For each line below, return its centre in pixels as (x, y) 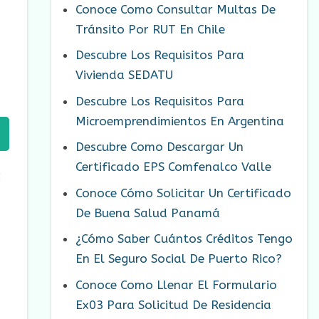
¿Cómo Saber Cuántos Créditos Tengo (184, 239)
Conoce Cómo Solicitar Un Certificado (183, 193)
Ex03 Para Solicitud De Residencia (173, 304)
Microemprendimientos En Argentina (180, 121)
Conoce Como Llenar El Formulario (176, 284)
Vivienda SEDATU (124, 75)
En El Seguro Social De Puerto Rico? (179, 259)
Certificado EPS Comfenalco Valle (173, 167)
